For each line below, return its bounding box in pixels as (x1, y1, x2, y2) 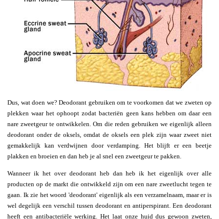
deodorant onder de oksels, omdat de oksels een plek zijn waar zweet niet (7, 131, 212, 138)
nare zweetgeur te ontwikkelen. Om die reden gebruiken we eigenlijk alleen (7, 120, 212, 128)
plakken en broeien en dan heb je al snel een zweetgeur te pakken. (7, 152, 181, 160)
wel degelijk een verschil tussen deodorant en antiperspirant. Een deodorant (7, 201, 212, 209)
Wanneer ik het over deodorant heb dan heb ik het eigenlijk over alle (7, 169, 212, 177)
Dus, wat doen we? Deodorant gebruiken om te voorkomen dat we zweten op (7, 98, 212, 106)
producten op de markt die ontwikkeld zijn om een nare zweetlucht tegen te (7, 180, 212, 188)
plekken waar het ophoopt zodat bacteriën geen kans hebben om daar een (7, 109, 212, 117)
